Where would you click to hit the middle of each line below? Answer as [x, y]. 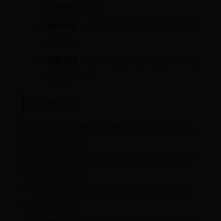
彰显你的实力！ [75, 8]
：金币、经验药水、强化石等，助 [138, 61]
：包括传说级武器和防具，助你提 [138, 26]
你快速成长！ [71, 77]
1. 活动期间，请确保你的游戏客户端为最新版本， [110, 126]
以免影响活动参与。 [58, 142]
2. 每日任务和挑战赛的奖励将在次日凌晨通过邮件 [110, 158]
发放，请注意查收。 [58, 173]
